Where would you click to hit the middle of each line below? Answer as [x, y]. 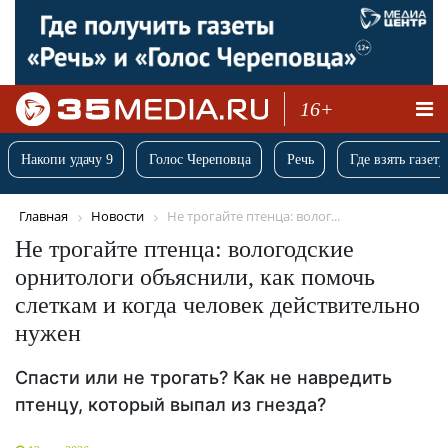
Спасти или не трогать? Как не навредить [203, 377]
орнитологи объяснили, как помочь [195, 276]
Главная [43, 216]
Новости [117, 216]
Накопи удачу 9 [67, 160]
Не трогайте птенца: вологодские [184, 248]
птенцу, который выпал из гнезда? [170, 404]
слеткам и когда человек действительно [217, 304]
